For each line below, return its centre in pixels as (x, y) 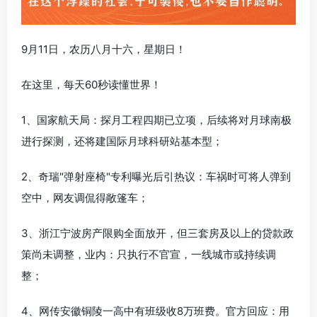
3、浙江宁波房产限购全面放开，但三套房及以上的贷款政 (157, 233)
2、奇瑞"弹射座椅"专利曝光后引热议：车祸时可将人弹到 (156, 176)
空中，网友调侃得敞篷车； (85, 197)
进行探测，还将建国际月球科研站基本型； (122, 141)
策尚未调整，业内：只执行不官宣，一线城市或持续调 (149, 254)
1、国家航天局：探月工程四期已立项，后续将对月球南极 (156, 120)
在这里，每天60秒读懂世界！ (91, 84)
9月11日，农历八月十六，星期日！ (104, 49)
